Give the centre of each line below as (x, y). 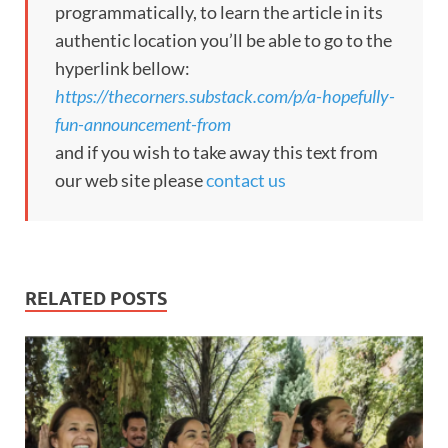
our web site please (130, 179)
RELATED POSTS (96, 298)
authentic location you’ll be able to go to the (223, 39)
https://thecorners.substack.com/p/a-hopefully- (225, 95)
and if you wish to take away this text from (216, 151)
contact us (246, 179)
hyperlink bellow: (122, 67)
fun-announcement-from (143, 123)
